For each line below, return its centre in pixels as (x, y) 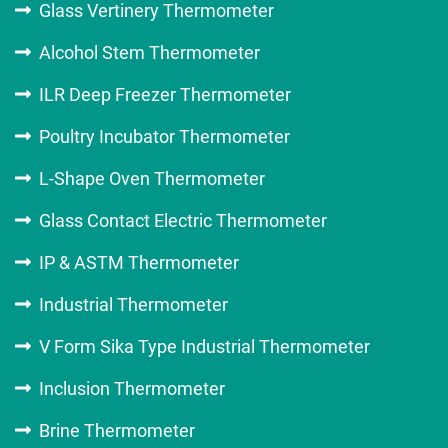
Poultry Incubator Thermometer (164, 136)
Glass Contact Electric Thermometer (182, 220)
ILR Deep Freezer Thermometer (164, 94)
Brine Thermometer (116, 430)
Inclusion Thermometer (131, 388)
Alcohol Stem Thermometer (149, 52)
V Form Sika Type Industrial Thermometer (204, 346)
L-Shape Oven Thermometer (151, 178)
